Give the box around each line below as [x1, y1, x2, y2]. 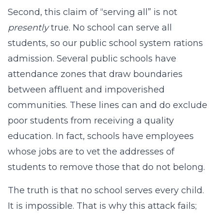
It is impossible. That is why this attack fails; [8, 201, 197, 211]
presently [8, 22, 51, 33]
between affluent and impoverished [8, 84, 165, 95]
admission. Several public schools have [8, 53, 176, 64]
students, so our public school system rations [8, 38, 203, 48]
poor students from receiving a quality [8, 115, 174, 126]
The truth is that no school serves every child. [8, 185, 204, 196]
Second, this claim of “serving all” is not [8, 7, 177, 17]
